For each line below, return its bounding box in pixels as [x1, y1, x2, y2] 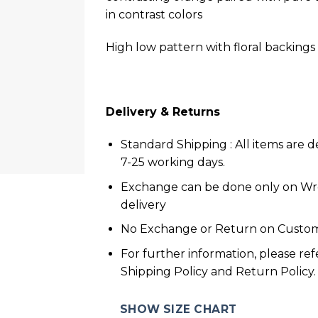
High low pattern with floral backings [106, 40, 315, 54]
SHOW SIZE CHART [119, 302, 237, 316]
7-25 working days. [120, 155, 225, 170]
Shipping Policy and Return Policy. [120, 264, 316, 278]
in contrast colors [106, 8, 202, 21]
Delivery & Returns [106, 105, 220, 119]
